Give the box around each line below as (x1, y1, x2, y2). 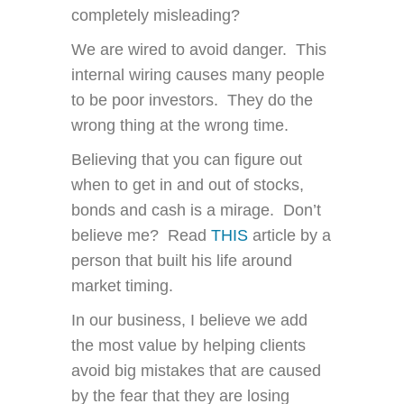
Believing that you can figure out (71, 151, 302, 170)
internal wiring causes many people (71, 66, 325, 85)
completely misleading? (71, 6, 240, 25)
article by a (248, 226, 331, 245)
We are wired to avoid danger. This (71, 41, 326, 60)
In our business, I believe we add (71, 311, 308, 330)
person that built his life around (71, 252, 292, 271)
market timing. (71, 277, 173, 296)
